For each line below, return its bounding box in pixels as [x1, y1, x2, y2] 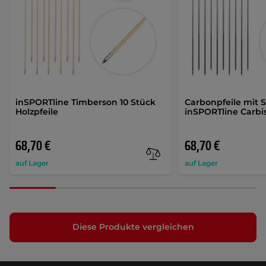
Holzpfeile [15, 106, 58, 117]
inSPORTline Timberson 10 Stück [15, 96, 156, 107]
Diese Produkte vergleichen [72, 221, 194, 233]
